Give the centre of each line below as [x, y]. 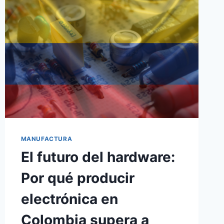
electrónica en [69, 199]
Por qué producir [77, 178]
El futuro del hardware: [98, 157]
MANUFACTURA [46, 139]
